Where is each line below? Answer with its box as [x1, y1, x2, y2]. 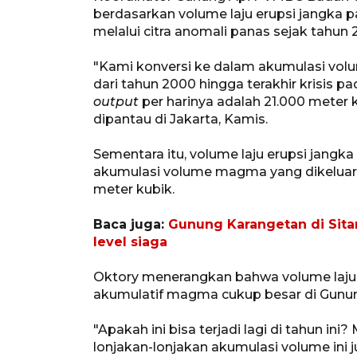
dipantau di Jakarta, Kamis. [93, 111, 268, 127]
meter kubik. [93, 181, 175, 197]
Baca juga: [93, 216, 168, 232]
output [93, 93, 142, 109]
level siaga [93, 233, 167, 249]
